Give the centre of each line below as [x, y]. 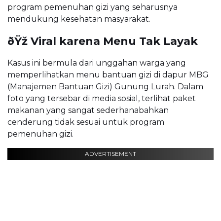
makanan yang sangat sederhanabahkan [88, 110]
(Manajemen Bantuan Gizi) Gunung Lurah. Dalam [105, 86]
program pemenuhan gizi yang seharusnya [92, 7]
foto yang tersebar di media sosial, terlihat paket [102, 98]
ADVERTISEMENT [110, 153]
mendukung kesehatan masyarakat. [79, 19]
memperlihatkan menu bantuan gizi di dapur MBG [108, 74]
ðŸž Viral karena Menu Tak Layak [103, 41]
